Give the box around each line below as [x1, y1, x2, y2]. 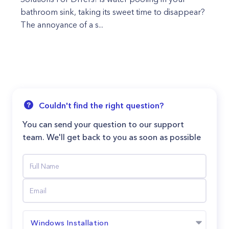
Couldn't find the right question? [39, 100, 164, 110]
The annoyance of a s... [20, 19, 103, 30]
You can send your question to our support [22, 119, 184, 129]
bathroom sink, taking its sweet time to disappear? [20, 7, 205, 17]
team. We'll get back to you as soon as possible [22, 132, 201, 142]
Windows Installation [30, 217, 109, 227]
